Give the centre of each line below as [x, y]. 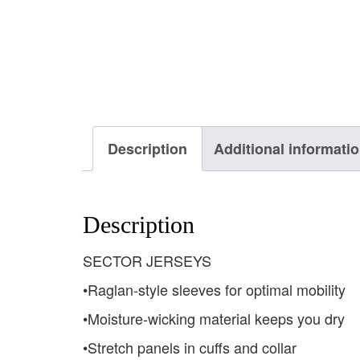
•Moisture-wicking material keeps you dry [214, 319]
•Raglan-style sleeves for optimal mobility [214, 290]
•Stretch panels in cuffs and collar [190, 348]
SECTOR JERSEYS [147, 261]
